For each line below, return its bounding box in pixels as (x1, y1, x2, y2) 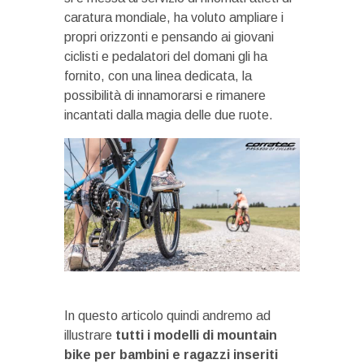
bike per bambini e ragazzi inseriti (64, 348, 278, 362)
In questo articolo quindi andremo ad (64, 309, 271, 323)
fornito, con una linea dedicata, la (64, 69, 252, 84)
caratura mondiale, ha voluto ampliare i (64, 11, 284, 25)
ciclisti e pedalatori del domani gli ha (64, 50, 267, 64)
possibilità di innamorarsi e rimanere (64, 89, 266, 103)
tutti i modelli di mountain (115, 328, 277, 343)
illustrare (64, 328, 115, 343)
